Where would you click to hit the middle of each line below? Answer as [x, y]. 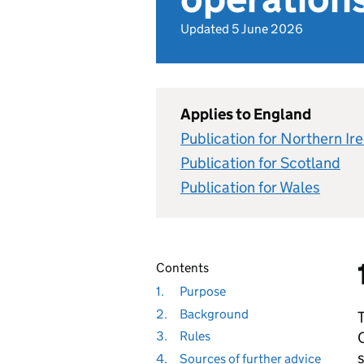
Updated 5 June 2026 [242, 28]
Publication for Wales [250, 187]
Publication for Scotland [260, 162]
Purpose [202, 292]
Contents [182, 267]
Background [214, 314]
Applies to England [246, 114]
